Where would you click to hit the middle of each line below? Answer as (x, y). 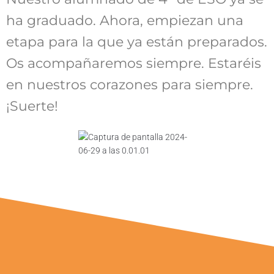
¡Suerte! (32, 106)
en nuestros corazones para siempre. (130, 84)
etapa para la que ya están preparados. (137, 42)
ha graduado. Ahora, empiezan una (125, 20)
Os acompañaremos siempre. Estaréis (134, 63)
